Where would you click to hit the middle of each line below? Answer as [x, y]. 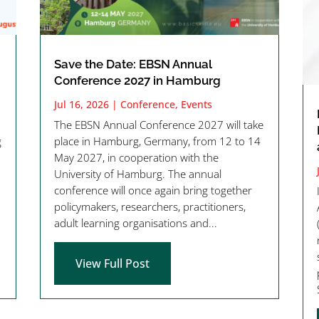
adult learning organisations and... [135, 223]
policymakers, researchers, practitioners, [150, 206]
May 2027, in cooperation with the [136, 157]
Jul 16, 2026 [81, 104]
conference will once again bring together [153, 190]
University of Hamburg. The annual [137, 173]
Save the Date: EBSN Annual [133, 64]
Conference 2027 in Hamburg [137, 80]
